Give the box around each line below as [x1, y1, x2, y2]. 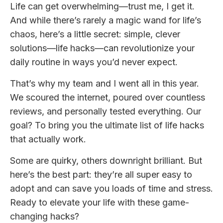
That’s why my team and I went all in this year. [10, 78, 199, 89]
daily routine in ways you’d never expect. [10, 57, 178, 68]
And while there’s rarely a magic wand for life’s [10, 15, 201, 26]
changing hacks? [10, 211, 79, 222]
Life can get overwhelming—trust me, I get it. [10, 1, 195, 12]
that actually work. [10, 134, 86, 145]
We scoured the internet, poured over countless [10, 92, 205, 103]
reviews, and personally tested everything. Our [10, 106, 201, 117]
